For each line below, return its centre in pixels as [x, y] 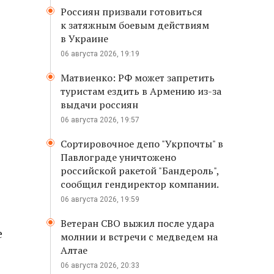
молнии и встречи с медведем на [139, 237]
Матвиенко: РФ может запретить [138, 78]
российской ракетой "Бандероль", [140, 171]
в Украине [84, 39]
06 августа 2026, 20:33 [100, 265]
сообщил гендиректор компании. [140, 184]
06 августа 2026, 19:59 [100, 199]
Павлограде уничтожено [118, 157]
